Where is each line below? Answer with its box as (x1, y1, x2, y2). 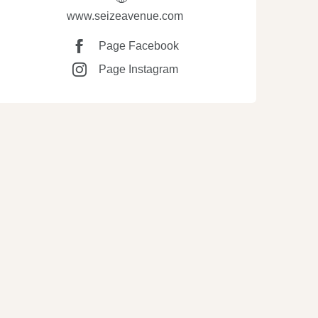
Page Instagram (99, 63, 178, 76)
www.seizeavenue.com (67, 9, 183, 22)
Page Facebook (99, 40, 179, 53)
